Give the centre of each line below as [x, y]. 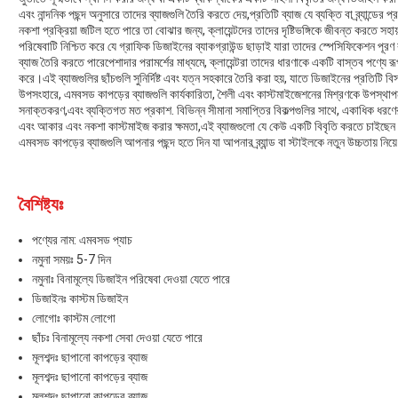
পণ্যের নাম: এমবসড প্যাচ [82, 240]
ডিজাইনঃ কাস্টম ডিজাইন [80, 299]
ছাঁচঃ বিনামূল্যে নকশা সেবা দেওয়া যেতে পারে [117, 338]
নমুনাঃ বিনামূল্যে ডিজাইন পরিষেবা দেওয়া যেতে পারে [131, 279]
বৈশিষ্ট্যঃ [41, 205]
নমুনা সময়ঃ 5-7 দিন [72, 260]
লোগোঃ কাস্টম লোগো [74, 318]
